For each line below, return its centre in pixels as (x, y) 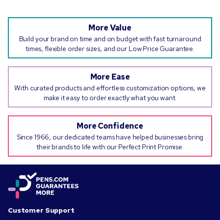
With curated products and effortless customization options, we (110, 88)
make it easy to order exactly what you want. (110, 98)
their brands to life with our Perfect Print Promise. (110, 147)
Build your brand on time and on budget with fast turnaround (110, 39)
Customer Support (41, 210)
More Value (110, 28)
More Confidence (110, 126)
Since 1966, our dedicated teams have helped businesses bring (110, 137)
